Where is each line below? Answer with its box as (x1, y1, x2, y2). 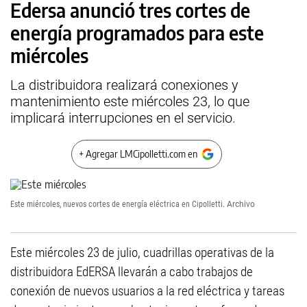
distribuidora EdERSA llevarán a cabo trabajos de (10, 264, 253, 280)
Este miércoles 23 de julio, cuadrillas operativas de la (10, 245, 274, 260)
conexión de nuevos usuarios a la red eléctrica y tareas (10, 283, 284, 299)
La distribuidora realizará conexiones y (10, 77, 238, 93)
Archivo (227, 199, 255, 209)
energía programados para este (10, 21, 264, 45)
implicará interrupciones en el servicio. (10, 110, 236, 126)
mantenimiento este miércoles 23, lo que (10, 93, 249, 110)
